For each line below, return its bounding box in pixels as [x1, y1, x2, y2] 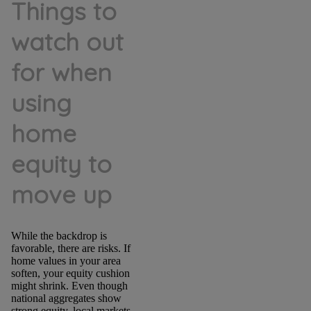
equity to [10, 149, 112, 180]
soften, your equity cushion [10, 267, 130, 280]
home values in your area [10, 255, 121, 267]
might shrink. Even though [10, 280, 128, 292]
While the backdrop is [10, 230, 107, 242]
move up [10, 179, 112, 210]
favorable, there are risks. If [10, 242, 131, 255]
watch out [10, 26, 124, 58]
